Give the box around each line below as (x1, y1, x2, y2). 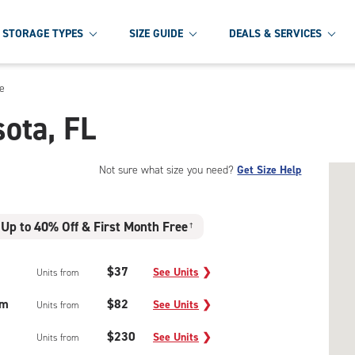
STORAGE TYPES (2, 25, 83, 41)
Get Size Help (237, 162, 302, 177)
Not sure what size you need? (99, 162, 238, 177)
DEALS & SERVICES (229, 25, 322, 41)
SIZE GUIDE (129, 25, 183, 41)
